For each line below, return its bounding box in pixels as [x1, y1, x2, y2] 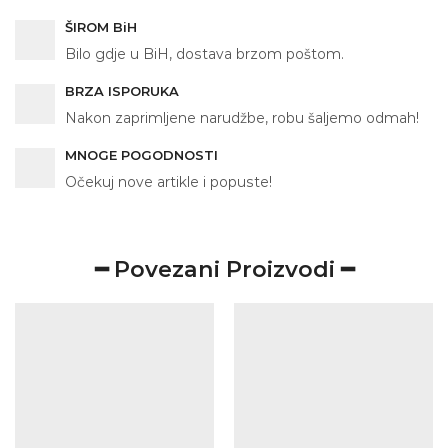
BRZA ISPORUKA [65, 82, 179, 99]
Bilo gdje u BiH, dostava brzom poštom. [65, 45, 344, 62]
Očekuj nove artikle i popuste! [65, 173, 272, 190]
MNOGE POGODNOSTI [65, 146, 218, 163]
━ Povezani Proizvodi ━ [94, 254, 354, 283]
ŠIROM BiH [65, 18, 137, 35]
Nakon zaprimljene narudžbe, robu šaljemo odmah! [65, 109, 419, 126]
